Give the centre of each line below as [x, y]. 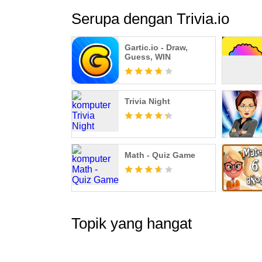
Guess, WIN [148, 57]
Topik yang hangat [132, 223]
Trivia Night [147, 101]
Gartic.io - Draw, [156, 47]
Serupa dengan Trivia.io [150, 19]
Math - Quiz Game [160, 155]
